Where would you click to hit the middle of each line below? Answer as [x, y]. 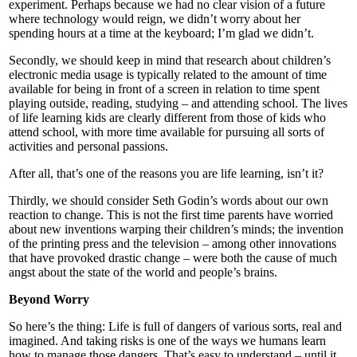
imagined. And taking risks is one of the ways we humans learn [167, 340]
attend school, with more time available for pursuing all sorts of [167, 131]
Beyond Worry [49, 299]
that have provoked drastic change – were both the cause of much [173, 257]
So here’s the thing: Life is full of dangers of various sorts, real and [175, 326]
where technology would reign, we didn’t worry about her [155, 18]
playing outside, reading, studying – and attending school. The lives [178, 103]
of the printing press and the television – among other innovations [173, 243]
